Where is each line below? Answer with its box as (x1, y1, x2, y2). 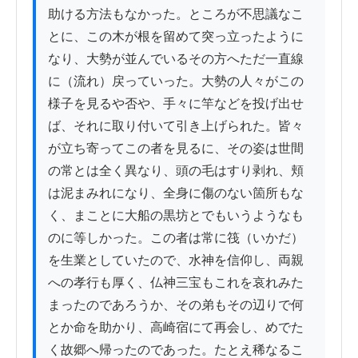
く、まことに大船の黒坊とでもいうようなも (48, 209, 304, 223)
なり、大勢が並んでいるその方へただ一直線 (48, 52, 304, 66)
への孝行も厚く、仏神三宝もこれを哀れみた (48, 276, 304, 290)
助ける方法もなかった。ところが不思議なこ (48, 7, 304, 22)
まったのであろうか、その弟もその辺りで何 (48, 298, 304, 312)
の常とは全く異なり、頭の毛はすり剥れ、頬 (48, 164, 304, 178)
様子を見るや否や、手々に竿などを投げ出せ (48, 97, 304, 111)
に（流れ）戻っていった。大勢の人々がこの (48, 74, 304, 89)
